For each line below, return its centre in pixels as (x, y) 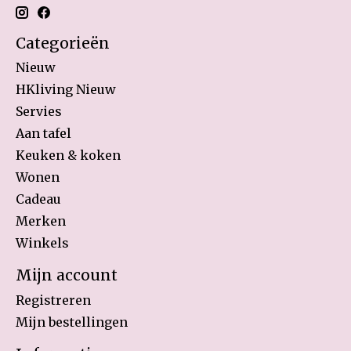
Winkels (42, 243)
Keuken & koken (68, 156)
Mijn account (67, 275)
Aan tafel (43, 134)
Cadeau (38, 199)
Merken (41, 221)
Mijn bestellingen (72, 322)
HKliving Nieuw (66, 90)
